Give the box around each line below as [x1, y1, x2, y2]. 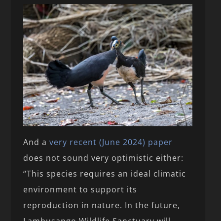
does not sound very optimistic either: [23, 152, 184, 163]
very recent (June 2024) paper [49, 137, 173, 147]
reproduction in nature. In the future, [23, 200, 181, 211]
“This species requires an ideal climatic [23, 168, 186, 179]
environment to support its [23, 184, 138, 195]
